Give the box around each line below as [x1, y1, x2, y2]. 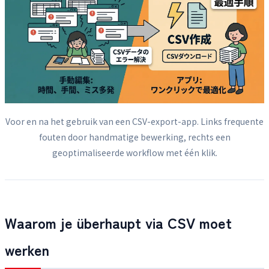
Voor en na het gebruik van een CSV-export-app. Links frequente [5, 115, 264, 127]
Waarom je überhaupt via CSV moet [5, 211, 232, 233]
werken [5, 238, 49, 260]
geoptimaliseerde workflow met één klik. [52, 146, 217, 159]
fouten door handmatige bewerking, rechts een [38, 130, 231, 143]
